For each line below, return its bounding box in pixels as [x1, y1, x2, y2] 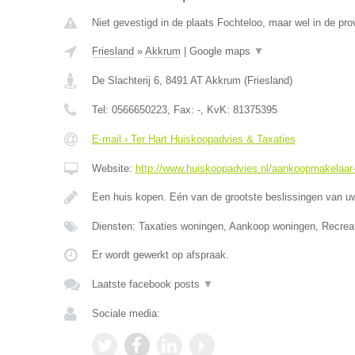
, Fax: [166, 104, 197, 116]
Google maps [189, 45, 254, 57]
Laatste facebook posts [91, 278, 203, 290]
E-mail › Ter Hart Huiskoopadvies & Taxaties [91, 133, 296, 145]
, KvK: [200, 104, 233, 116]
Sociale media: [91, 307, 160, 319]
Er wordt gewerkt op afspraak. [91, 249, 229, 261]
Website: [91, 162, 136, 174]
